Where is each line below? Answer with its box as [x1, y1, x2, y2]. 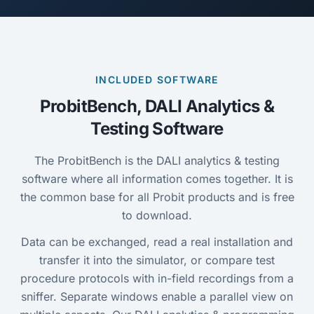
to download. [122, 208, 192, 222]
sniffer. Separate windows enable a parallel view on [21, 289, 293, 303]
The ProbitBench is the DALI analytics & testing [34, 153, 280, 168]
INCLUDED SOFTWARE [95, 74, 219, 86]
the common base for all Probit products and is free [20, 190, 294, 204]
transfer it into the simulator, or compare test [39, 253, 275, 267]
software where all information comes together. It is [21, 172, 293, 186]
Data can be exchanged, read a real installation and [21, 235, 293, 249]
